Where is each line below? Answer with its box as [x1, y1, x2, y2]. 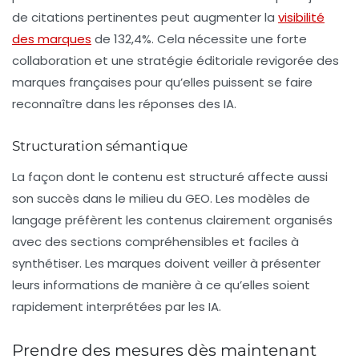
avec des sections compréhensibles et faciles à [12, 233, 299, 251]
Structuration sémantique [12, 138, 188, 155]
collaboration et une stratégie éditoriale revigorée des [12, 52, 339, 70]
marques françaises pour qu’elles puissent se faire [12, 74, 313, 91]
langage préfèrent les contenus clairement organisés [12, 212, 333, 229]
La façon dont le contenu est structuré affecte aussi [12, 168, 328, 186]
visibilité [278, 9, 325, 26]
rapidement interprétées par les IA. [12, 298, 221, 316]
